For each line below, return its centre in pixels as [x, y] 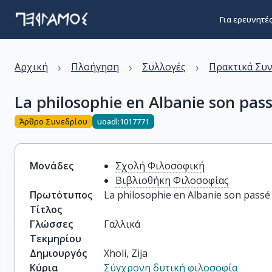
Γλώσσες [51, 224]
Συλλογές [164, 67]
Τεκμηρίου [56, 239]
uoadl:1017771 [123, 121]
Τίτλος [46, 209]
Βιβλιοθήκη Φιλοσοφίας [172, 180]
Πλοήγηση [95, 67]
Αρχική [31, 67]
